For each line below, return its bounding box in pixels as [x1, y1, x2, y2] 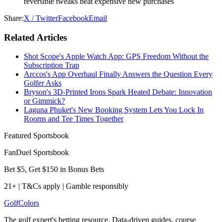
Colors [18, 199, 39, 208]
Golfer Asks [24, 79, 61, 88]
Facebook [58, 13, 89, 22]
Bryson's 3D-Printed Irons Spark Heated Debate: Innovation [24, 88, 212, 97]
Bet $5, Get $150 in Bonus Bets [4, 165, 104, 174]
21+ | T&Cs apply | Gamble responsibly [4, 182, 128, 191]
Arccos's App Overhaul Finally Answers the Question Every [24, 70, 213, 79]
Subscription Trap [24, 61, 79, 70]
